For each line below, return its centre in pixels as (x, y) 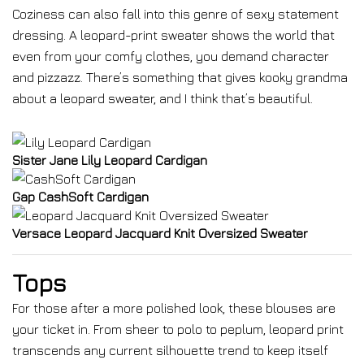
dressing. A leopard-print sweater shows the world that (173, 35)
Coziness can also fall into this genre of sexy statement (175, 14)
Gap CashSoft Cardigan (80, 197)
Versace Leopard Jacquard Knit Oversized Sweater (160, 233)
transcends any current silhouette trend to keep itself (170, 350)
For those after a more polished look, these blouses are (174, 308)
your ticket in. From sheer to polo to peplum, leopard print (178, 329)
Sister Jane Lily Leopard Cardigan (110, 160)
